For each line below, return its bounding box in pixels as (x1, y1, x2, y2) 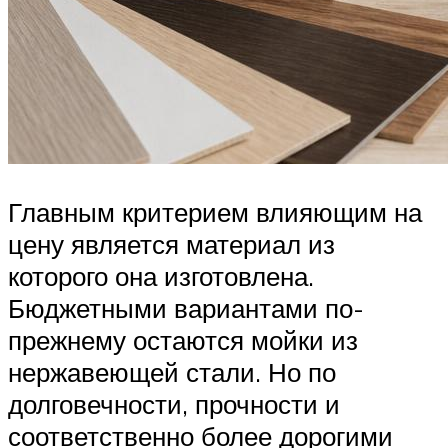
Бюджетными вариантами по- (8, 291, 364, 324)
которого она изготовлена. (8, 259, 314, 292)
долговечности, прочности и (8, 387, 340, 420)
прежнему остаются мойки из (8, 323, 358, 356)
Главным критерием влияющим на (8, 195, 422, 228)
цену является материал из (8, 227, 335, 260)
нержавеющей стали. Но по (8, 355, 336, 388)
